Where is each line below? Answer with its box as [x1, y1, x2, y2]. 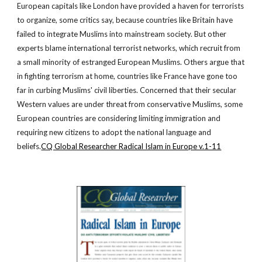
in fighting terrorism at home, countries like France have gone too [17, 71, 238, 81]
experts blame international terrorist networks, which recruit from [17, 43, 241, 53]
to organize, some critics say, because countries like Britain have [17, 15, 233, 25]
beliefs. [17, 142, 42, 151]
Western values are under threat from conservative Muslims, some [17, 99, 243, 109]
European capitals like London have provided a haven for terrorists [17, 1, 244, 11]
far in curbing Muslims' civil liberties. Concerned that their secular [17, 85, 237, 95]
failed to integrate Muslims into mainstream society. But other [17, 29, 227, 39]
